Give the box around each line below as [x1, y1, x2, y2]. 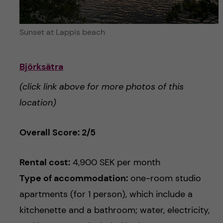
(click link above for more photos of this [19, 80, 184, 93]
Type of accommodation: [19, 172, 128, 184]
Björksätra [19, 60, 63, 73]
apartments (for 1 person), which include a [19, 188, 193, 200]
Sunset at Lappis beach [19, 26, 105, 37]
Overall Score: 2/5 [19, 126, 96, 138]
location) [19, 96, 56, 109]
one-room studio [127, 172, 201, 184]
